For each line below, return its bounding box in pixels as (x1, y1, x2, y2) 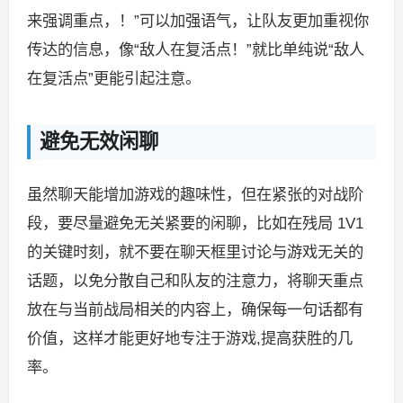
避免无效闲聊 (39, 130, 158, 154)
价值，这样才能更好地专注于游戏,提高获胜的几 (26, 328, 353, 347)
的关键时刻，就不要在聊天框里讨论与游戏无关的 (26, 242, 363, 261)
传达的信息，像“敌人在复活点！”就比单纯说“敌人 (26, 40, 364, 59)
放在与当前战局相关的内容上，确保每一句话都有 (26, 300, 363, 318)
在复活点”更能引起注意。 (26, 69, 201, 88)
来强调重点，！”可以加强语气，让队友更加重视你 (26, 12, 369, 31)
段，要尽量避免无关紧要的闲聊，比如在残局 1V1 (26, 213, 363, 232)
